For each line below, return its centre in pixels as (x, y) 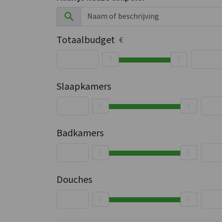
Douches (74, 180)
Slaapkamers (84, 86)
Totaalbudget (86, 40)
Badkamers (80, 133)
